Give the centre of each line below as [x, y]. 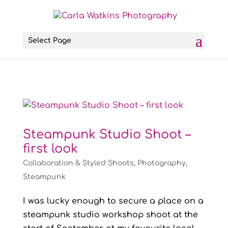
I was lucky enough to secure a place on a [113, 201]
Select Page [49, 41]
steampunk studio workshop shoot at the [110, 215]
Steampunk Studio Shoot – [106, 135]
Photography [161, 163]
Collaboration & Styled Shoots [78, 163]
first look [50, 149]
